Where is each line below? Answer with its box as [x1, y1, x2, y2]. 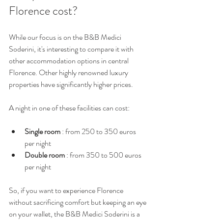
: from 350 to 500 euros [65, 149, 143, 161]
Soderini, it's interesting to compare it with [9, 43, 135, 55]
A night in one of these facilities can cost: [9, 102, 130, 113]
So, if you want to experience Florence [9, 184, 125, 196]
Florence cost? [9, 2, 78, 19]
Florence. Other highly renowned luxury [9, 66, 130, 78]
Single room [25, 125, 60, 137]
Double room [25, 149, 65, 161]
